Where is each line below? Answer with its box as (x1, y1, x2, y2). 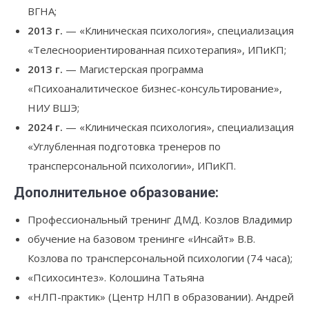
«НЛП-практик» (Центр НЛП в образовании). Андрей (28, 290, 294, 303)
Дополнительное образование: (14, 184, 219, 201)
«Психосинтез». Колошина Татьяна (28, 270, 204, 284)
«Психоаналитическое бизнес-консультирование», (28, 81, 282, 95)
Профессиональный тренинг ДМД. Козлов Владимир (28, 212, 292, 226)
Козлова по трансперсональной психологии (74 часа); (28, 251, 292, 265)
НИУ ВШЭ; (28, 101, 79, 114)
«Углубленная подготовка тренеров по (28, 139, 221, 153)
